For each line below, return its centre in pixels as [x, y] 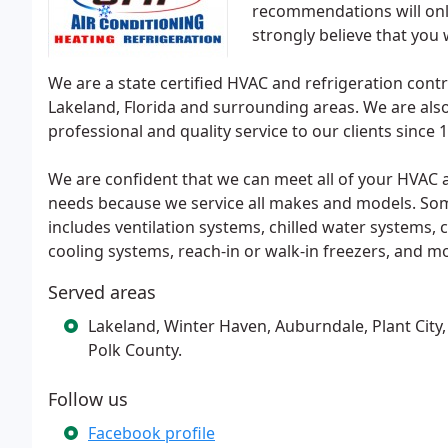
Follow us [88, 399]
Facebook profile [151, 433]
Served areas [102, 292]
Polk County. [135, 350]
